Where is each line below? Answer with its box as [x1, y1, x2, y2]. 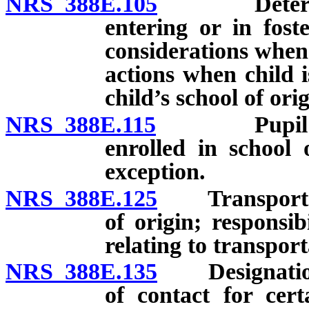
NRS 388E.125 [6, 185, 157, 211]
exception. [105, 158, 206, 184]
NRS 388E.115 [6, 111, 156, 137]
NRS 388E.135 [6, 259, 157, 285]
